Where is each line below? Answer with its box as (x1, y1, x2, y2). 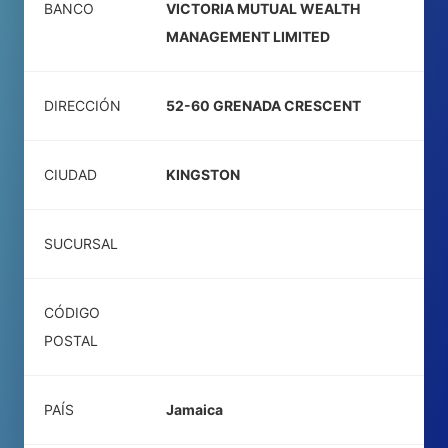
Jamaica (166, 401, 223, 418)
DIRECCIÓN (44, 97, 121, 114)
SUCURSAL (44, 235, 118, 252)
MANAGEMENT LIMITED (166, 28, 330, 45)
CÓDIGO (44, 304, 100, 321)
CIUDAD (44, 166, 97, 183)
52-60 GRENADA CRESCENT (166, 97, 361, 114)
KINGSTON (166, 166, 240, 183)
